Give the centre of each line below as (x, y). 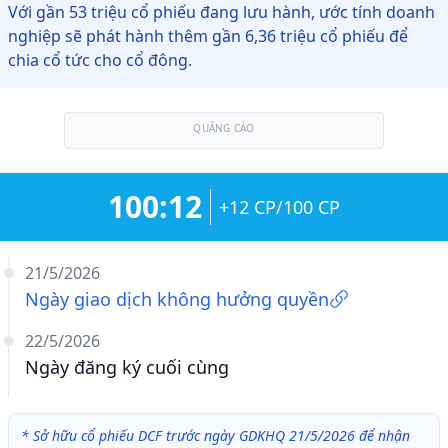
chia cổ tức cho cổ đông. (100, 60)
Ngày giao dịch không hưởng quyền (177, 299)
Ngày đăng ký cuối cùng (127, 367)
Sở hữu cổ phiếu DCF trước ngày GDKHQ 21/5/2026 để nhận (221, 435)
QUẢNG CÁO (224, 128)
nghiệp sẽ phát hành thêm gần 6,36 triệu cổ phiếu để (208, 36)
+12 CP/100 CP (279, 207)
